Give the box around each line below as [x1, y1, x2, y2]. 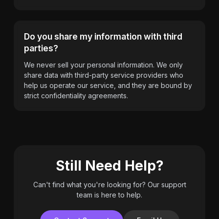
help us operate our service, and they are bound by [24, 81, 192, 89]
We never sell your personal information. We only [24, 60, 183, 69]
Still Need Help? [55, 157, 164, 174]
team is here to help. [77, 190, 142, 199]
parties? [24, 43, 58, 53]
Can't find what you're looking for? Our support [33, 180, 186, 189]
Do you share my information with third [24, 31, 182, 42]
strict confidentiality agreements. [24, 91, 128, 100]
